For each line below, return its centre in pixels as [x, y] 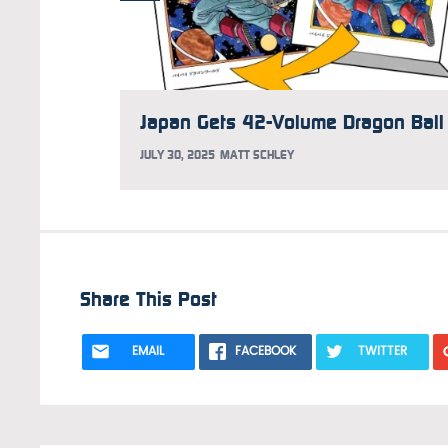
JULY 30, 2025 [177, 154]
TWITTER [382, 350]
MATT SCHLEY [257, 154]
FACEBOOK [265, 350]
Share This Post [148, 298]
